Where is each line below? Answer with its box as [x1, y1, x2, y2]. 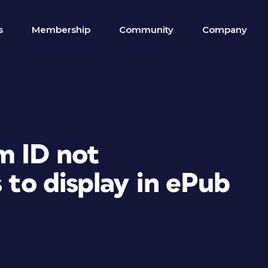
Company [202, 24, 247, 35]
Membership [32, 24, 90, 35]
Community [119, 24, 173, 35]
